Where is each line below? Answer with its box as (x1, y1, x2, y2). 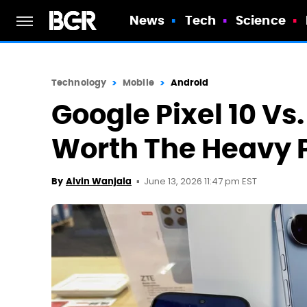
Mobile (123, 77, 154, 88)
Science (236, 12, 286, 28)
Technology (51, 77, 106, 88)
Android (170, 77, 209, 88)
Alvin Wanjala (66, 175, 132, 187)
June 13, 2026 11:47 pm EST (144, 175, 257, 189)
